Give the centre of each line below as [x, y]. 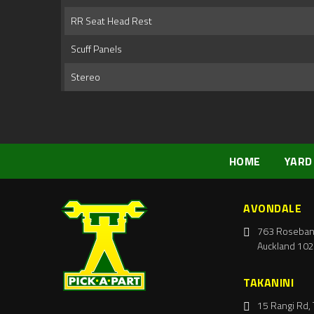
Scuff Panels [94, 49]
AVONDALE [272, 209]
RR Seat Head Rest [109, 21]
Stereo [83, 77]
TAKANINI [268, 283]
